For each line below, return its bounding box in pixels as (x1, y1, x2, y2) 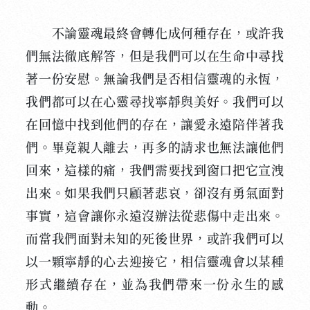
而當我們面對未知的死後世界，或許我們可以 (26, 232, 284, 247)
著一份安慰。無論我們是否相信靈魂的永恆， (26, 72, 284, 87)
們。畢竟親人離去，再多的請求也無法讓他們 (26, 140, 284, 156)
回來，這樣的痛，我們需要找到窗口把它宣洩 (26, 163, 284, 179)
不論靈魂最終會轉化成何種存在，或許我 (26, 26, 284, 42)
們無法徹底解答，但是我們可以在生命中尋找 (26, 49, 284, 64)
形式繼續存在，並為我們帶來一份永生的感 (26, 277, 284, 293)
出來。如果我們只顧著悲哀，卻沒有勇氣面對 (26, 186, 284, 201)
